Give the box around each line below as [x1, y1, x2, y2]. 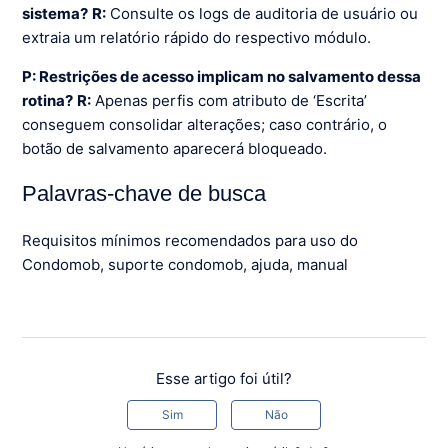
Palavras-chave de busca [22, 180, 267, 206]
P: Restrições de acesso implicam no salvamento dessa [22, 66, 422, 86]
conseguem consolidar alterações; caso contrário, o [22, 114, 388, 134]
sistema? [22, 3, 89, 23]
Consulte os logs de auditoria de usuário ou [106, 3, 419, 23]
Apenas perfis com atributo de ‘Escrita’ [91, 90, 368, 110]
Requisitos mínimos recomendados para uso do [22, 231, 359, 251]
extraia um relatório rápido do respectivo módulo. [22, 27, 372, 47]
